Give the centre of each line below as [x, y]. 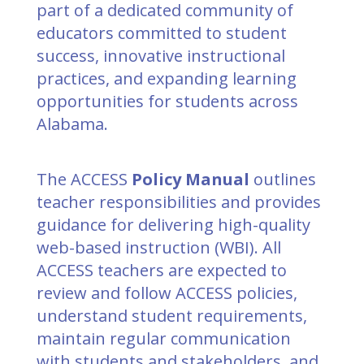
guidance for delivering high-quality [173, 225]
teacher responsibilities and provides [179, 202]
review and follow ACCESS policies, [167, 293]
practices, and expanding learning [167, 78]
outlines [283, 179]
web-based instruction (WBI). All [159, 247]
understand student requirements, [172, 316]
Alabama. [72, 124]
